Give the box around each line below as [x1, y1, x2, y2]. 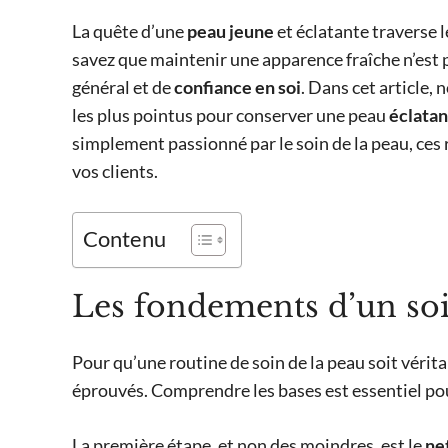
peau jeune [187, 20, 274, 43]
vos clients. [72, 160, 158, 183]
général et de [72, 76, 174, 99]
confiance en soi [174, 76, 301, 99]
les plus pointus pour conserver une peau [72, 104, 389, 127]
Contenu [83, 226, 166, 253]
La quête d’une [72, 20, 187, 43]
